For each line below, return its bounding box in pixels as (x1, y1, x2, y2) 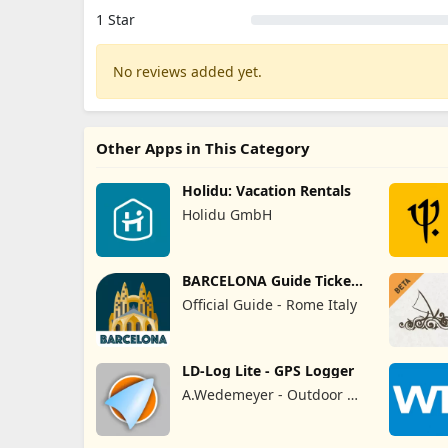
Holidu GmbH (181, 205, 272, 224)
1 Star (96, 10, 135, 29)
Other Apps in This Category (96, 138, 310, 158)
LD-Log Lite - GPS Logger (181, 360, 354, 380)
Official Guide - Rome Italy (181, 294, 357, 314)
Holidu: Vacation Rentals (181, 181, 351, 200)
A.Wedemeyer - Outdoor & (181, 384, 357, 404)
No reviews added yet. (113, 62, 262, 81)
